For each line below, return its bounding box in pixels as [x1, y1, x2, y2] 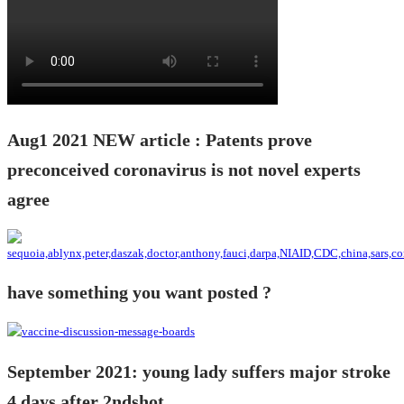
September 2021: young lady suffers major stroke [7, 362, 390, 381]
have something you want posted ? [7, 283, 271, 303]
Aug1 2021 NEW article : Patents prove [7, 130, 312, 150]
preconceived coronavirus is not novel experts [7, 160, 361, 179]
